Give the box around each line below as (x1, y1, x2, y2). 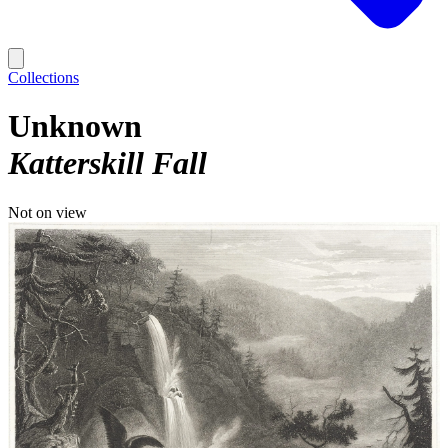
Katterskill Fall (8, 145, 207, 182)
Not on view (8, 203, 87, 221)
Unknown (8, 108, 142, 145)
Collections (8, 69, 79, 86)
